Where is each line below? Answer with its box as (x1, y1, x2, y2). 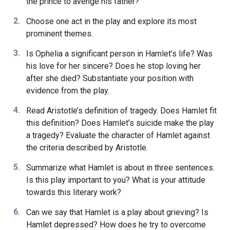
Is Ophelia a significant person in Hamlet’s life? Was (26, 48, 213, 59)
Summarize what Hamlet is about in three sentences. (26, 162, 215, 172)
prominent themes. (26, 28, 93, 39)
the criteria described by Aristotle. (26, 142, 148, 152)
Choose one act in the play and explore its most (26, 16, 197, 26)
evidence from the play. (26, 85, 109, 95)
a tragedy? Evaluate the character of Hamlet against (26, 130, 210, 140)
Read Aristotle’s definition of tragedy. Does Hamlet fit (26, 105, 217, 116)
